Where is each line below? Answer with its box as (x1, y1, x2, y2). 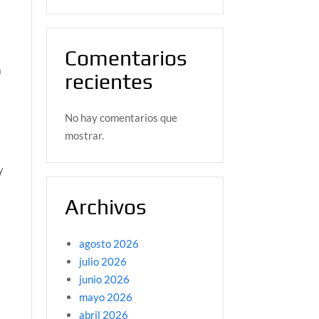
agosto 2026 (78, 236, 139, 250)
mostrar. (64, 129, 104, 142)
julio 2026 (78, 254, 127, 268)
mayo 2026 (78, 290, 132, 303)
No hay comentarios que (64, 111, 177, 125)
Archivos (64, 194, 146, 220)
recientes (64, 68, 152, 94)
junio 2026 (78, 272, 130, 286)
